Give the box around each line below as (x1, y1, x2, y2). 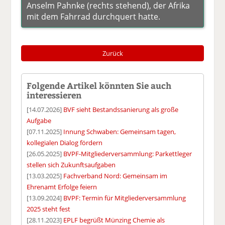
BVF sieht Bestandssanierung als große (63, 104, 179, 114)
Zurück (102, 48, 123, 58)
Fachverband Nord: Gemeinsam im (63, 171, 168, 180)
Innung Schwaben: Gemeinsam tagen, (63, 127, 176, 136)
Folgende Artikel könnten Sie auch (27, 79, 172, 91)
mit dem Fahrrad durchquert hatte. (27, 11, 161, 22)
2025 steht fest (27, 204, 71, 213)
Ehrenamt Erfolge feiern (27, 182, 97, 191)
